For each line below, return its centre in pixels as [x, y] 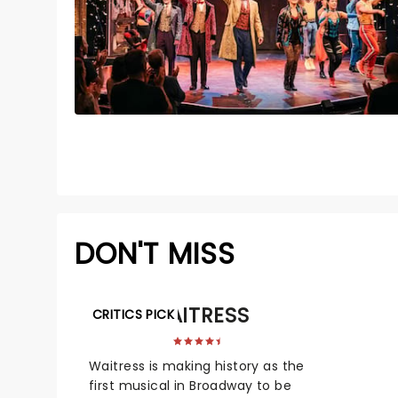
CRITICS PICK [134, 314]
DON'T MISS [155, 253]
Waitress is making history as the [197, 366]
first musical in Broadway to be [191, 385]
